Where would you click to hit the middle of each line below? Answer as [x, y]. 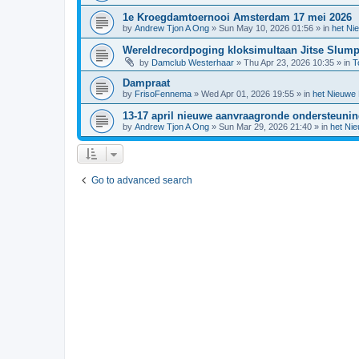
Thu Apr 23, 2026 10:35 [289, 62]
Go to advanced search [142, 180]
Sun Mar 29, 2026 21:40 [265, 126]
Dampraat [146, 83]
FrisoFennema [163, 93]
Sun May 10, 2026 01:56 [266, 28]
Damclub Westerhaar [193, 62]
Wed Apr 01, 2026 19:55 [248, 93]
